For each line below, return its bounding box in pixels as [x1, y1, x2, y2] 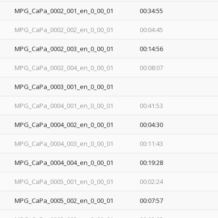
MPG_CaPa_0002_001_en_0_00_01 [15, 6, 114, 15]
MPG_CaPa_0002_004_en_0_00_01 [15, 63, 114, 72]
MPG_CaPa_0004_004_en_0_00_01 [15, 158, 114, 167]
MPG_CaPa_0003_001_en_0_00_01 [15, 82, 114, 91]
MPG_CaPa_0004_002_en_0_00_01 [15, 120, 114, 129]
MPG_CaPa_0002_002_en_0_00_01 [15, 25, 114, 34]
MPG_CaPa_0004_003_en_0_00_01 [15, 139, 114, 148]
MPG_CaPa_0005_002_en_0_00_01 [15, 196, 114, 205]
